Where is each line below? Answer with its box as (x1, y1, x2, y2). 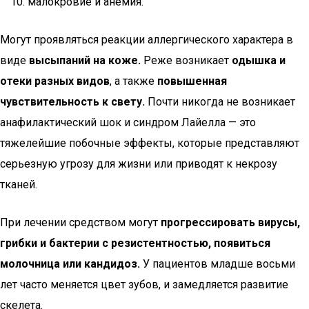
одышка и (232, 54, 286, 67)
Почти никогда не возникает (145, 95, 295, 108)
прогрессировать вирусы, (161, 216, 300, 229)
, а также (110, 74, 157, 88)
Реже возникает (141, 54, 232, 67)
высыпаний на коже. (29, 54, 141, 67)
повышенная (157, 74, 227, 88)
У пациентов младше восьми (140, 257, 295, 270)
